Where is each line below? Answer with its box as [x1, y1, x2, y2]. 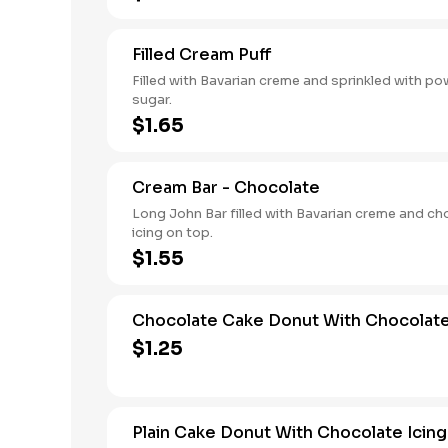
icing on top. [132, 224, 213, 241]
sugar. [132, 91, 172, 108]
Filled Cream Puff [132, 44, 272, 65]
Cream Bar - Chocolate [132, 177, 320, 198]
